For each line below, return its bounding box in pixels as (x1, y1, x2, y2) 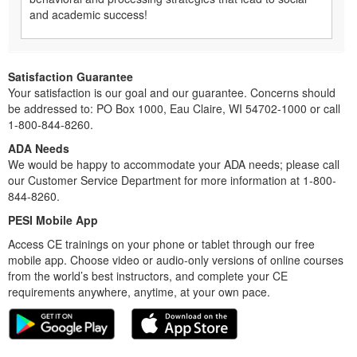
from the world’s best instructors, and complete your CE (8, 268, 288, 284)
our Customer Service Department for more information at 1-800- (8, 172, 336, 189)
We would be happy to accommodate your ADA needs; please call (8, 156, 339, 173)
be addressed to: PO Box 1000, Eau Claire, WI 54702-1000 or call (8, 100, 340, 117)
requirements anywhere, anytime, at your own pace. (8, 284, 270, 300)
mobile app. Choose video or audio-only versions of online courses (8, 252, 343, 269)
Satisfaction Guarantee (8, 69, 133, 85)
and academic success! (29, 6, 147, 23)
